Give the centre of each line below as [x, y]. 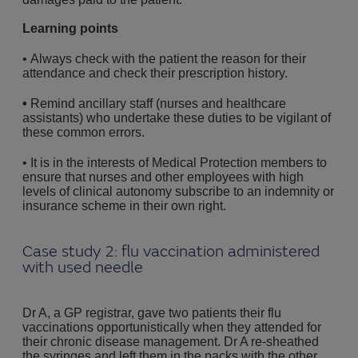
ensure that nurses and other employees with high [163, 177]
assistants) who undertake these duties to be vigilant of [177, 118]
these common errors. [85, 132]
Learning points [70, 28]
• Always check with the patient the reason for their [164, 59]
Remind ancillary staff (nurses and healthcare [158, 103]
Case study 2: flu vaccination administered [171, 251]
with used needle [83, 267]
